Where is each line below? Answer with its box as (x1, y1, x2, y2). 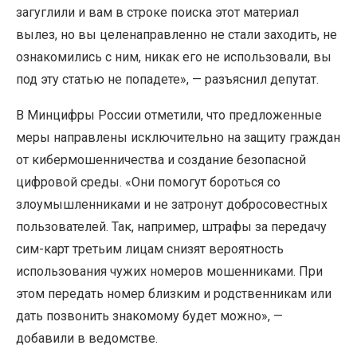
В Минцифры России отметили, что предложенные (16, 107, 322, 123)
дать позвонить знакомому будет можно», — (16, 308, 283, 324)
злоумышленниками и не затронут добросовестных (16, 196, 328, 212)
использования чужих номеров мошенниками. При (16, 263, 323, 279)
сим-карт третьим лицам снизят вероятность (16, 241, 284, 257)
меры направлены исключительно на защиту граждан (16, 129, 340, 145)
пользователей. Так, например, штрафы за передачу (16, 218, 327, 234)
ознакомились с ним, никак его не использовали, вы (16, 49, 331, 65)
